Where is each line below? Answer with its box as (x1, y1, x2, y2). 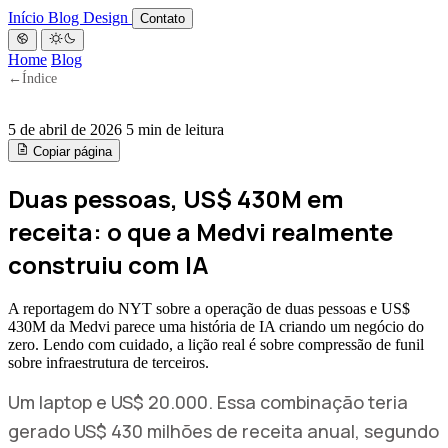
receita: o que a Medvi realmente (8, 214, 393, 248)
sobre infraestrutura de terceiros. (8, 354, 209, 372)
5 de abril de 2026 (8, 121, 126, 139)
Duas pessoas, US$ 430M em (8, 181, 344, 215)
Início (8, 9, 48, 26)
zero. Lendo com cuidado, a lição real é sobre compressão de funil (8, 336, 424, 354)
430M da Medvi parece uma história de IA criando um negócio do (8, 318, 424, 336)
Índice (22, 71, 57, 87)
